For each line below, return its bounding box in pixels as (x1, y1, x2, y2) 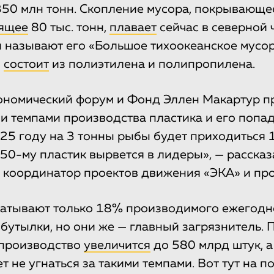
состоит (3, 58, 49, 71)
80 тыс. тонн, (28, 21, 109, 34)
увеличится (83, 239, 150, 252)
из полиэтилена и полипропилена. (48, 58, 255, 71)
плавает (109, 21, 157, 34)
